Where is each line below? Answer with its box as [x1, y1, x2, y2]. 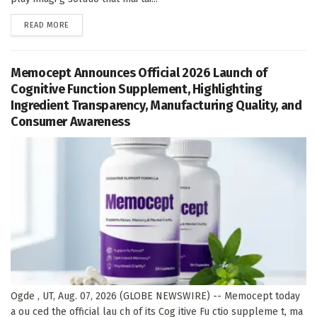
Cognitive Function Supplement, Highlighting [11, 81, 263, 97]
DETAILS [68, 19, 98, 29]
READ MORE [24, 20, 69, 30]
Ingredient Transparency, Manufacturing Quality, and [11, 97, 302, 113]
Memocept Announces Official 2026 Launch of [11, 64, 267, 81]
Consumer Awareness [11, 113, 130, 129]
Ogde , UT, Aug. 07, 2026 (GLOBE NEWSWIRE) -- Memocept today [11, 289, 300, 302]
